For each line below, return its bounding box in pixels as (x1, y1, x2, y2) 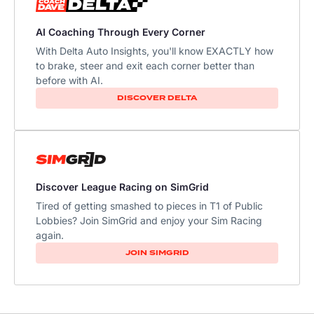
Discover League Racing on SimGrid (36, 180, 209, 193)
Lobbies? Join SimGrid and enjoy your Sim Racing (36, 214, 262, 226)
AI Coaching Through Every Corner (36, 26, 205, 39)
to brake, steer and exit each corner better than (36, 60, 254, 72)
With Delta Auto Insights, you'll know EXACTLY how (36, 45, 273, 57)
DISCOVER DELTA (117, 93, 197, 104)
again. (36, 228, 64, 241)
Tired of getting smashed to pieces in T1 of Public (36, 199, 263, 212)
